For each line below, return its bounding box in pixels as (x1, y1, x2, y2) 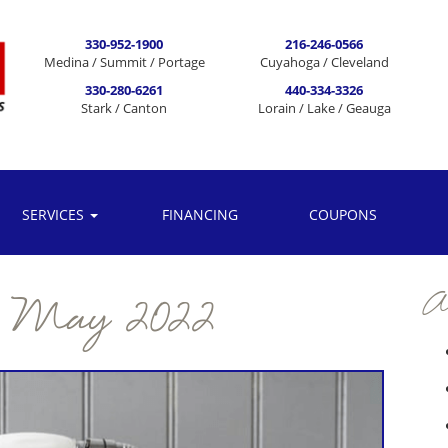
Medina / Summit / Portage (43, 53, 205, 71)
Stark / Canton (81, 99, 167, 117)
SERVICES (21, 205, 88, 224)
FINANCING (161, 205, 238, 224)
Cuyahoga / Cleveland (259, 53, 389, 71)
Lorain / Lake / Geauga (257, 99, 391, 117)
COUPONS (309, 205, 377, 224)
